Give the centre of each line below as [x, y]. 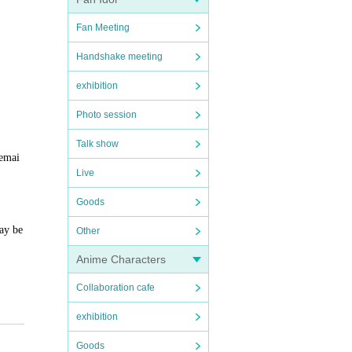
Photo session [106, 115]
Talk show [97, 144]
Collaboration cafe [115, 288]
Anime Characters [121, 259]
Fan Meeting [103, 27]
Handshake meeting [119, 57]
